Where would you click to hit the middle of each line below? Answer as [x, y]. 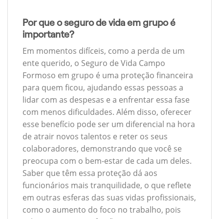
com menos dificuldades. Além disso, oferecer [107, 112]
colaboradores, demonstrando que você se [102, 149]
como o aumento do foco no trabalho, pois [102, 210]
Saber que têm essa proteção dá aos [90, 173]
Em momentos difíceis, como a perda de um [104, 51]
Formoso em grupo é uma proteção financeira [108, 76]
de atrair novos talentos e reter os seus [95, 137]
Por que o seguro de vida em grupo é [99, 22]
